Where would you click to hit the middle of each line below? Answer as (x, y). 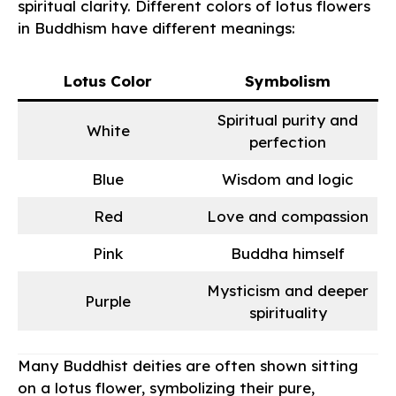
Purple (108, 301)
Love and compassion (288, 216)
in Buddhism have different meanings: (156, 28)
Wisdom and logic (288, 179)
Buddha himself (288, 253)
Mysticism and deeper (288, 290)
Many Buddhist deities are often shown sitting (188, 366)
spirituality (288, 312)
